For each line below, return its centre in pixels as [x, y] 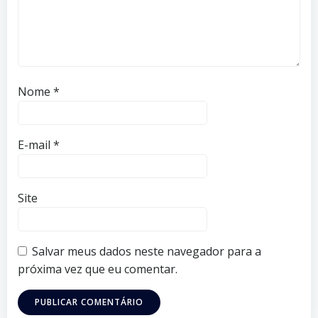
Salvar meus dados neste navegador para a [147, 251]
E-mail [35, 145]
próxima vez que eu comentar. [98, 269]
